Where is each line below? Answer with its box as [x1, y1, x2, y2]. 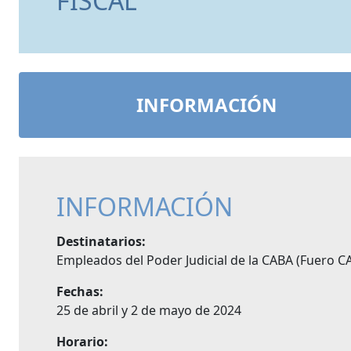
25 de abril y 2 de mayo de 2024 [56, 302, 241, 319]
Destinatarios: [56, 233, 146, 250]
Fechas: [56, 283, 103, 300]
